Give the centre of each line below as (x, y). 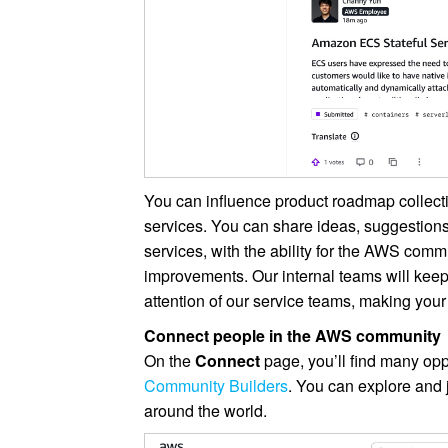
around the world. (206, 411)
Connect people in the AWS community (293, 336)
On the (170, 361)
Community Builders (216, 386)
